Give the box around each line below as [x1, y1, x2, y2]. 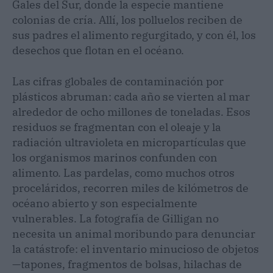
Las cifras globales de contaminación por [12, 74, 224, 88]
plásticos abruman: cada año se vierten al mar [12, 89, 250, 104]
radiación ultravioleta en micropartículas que [12, 135, 246, 149]
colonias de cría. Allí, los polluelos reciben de [12, 12, 243, 27]
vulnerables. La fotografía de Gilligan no [12, 211, 219, 225]
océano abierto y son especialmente [12, 196, 197, 210]
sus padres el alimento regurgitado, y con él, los [12, 27, 256, 42]
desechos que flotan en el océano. [12, 43, 184, 57]
